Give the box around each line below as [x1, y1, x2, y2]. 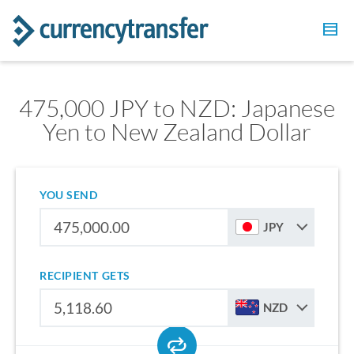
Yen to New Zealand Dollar [43, 117, 311, 146]
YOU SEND [40, 188, 98, 201]
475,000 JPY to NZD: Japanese [19, 93, 335, 122]
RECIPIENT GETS [40, 269, 130, 282]
